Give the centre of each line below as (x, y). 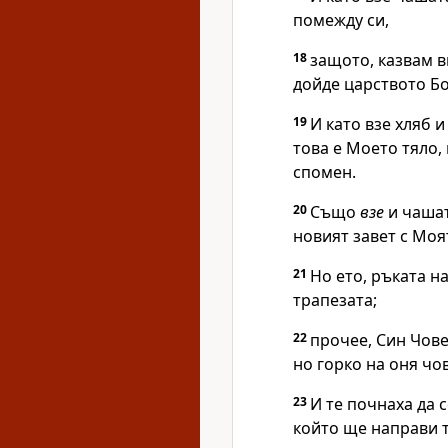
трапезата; (335, 300)
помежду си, (341, 20)
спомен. (324, 172)
